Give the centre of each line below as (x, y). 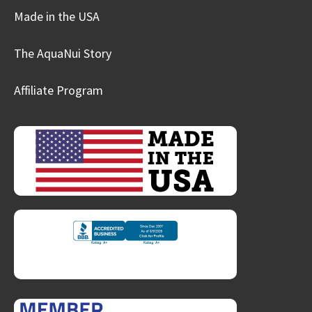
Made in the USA (57, 17)
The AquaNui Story (63, 54)
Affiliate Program (58, 91)
